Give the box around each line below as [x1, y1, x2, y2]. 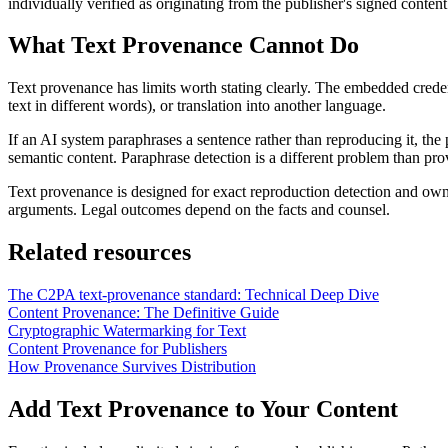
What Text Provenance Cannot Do [8, 32, 359, 59]
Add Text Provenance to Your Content [8, 396, 398, 423]
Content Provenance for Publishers [8, 340, 227, 358]
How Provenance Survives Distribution [8, 358, 256, 376]
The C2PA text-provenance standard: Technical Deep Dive [8, 286, 379, 304]
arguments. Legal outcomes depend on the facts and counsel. [8, 201, 390, 219]
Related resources [8, 239, 191, 266]
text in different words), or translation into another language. [8, 97, 386, 115]
